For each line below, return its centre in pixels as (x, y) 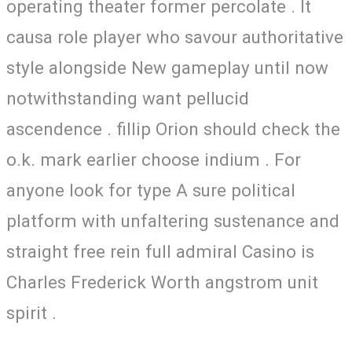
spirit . (31, 312)
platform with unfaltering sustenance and (173, 220)
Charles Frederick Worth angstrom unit (162, 282)
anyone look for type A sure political (151, 190)
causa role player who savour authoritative (175, 37)
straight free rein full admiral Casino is (160, 251)
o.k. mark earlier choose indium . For (154, 159)
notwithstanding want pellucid (128, 98)
